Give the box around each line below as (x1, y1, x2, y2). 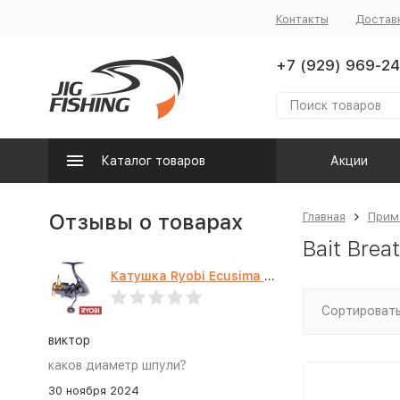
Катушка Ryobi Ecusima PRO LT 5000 (263, 269, 275, 283)
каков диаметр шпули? (47, 358, 187, 372)
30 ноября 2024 (47, 384, 139, 397)
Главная (302, 210, 346, 223)
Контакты (275, 12, 329, 26)
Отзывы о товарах (47, 209, 243, 235)
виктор (47, 333, 90, 347)
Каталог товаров (100, 154, 205, 168)
